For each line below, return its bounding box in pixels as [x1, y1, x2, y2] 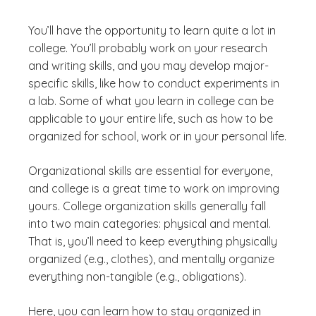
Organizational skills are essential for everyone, [28, 164, 272, 178]
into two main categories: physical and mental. [28, 217, 271, 231]
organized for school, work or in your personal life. [28, 129, 286, 143]
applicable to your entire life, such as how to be [28, 111, 273, 126]
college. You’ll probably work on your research [28, 41, 267, 55]
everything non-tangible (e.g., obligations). [28, 269, 246, 284]
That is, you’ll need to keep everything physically [28, 234, 277, 248]
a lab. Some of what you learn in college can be [28, 94, 274, 108]
